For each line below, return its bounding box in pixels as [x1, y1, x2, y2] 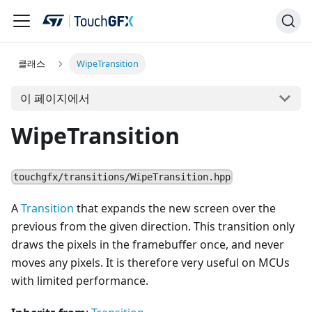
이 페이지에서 [19, 90, 90, 106]
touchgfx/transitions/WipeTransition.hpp [13, 171, 231, 183]
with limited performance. [11, 273, 148, 289]
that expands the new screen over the [74, 201, 276, 217]
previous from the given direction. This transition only [11, 219, 295, 235]
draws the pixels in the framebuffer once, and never [11, 237, 284, 253]
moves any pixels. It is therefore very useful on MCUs [11, 255, 290, 271]
